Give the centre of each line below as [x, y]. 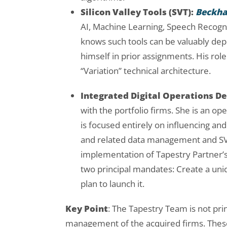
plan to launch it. [112, 184]
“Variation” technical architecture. [146, 71]
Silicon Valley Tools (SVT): [137, 12]
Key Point [87, 209]
